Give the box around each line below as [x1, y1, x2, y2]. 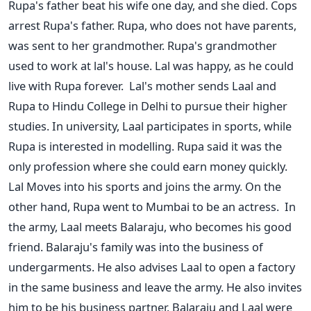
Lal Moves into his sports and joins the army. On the [8, 178, 281, 194]
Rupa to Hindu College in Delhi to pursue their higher [8, 97, 287, 114]
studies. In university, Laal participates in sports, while [8, 117, 292, 134]
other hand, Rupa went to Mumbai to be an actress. [8, 198, 279, 215]
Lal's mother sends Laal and [129, 77, 276, 94]
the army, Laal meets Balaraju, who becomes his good [8, 218, 292, 235]
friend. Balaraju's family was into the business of [8, 238, 263, 255]
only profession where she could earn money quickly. [8, 158, 287, 174]
